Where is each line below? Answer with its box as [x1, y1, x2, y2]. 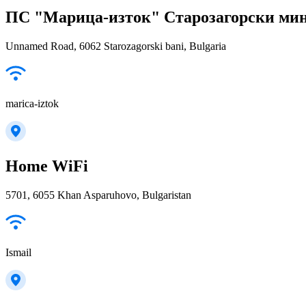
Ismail [5, 247, 31, 259]
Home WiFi [5, 157, 88, 176]
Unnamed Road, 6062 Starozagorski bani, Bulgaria [5, 40, 226, 52]
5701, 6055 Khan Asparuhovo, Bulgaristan [5, 189, 191, 201]
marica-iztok [5, 97, 59, 109]
